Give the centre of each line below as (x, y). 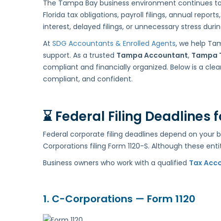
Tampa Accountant (152, 55)
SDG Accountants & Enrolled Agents (114, 44)
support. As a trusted (80, 55)
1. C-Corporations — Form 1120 (119, 199)
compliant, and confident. (88, 79)
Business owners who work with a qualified (116, 163)
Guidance (133, 52)
